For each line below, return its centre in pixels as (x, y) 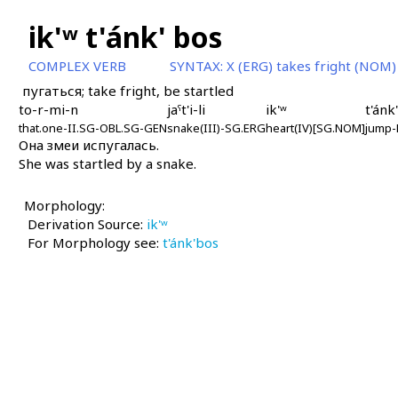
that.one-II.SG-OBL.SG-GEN (92, 128)
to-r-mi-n (48, 109)
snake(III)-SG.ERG (216, 128)
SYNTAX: (198, 66)
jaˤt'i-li (186, 109)
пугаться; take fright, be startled (127, 91)
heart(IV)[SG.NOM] (315, 128)
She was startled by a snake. (107, 163)
